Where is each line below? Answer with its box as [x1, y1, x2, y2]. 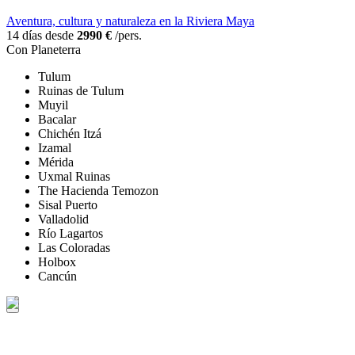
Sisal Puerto [38, 198, 97, 212]
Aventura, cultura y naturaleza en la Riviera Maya [6, 14, 254, 29]
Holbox [38, 255, 76, 269]
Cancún [38, 269, 77, 284]
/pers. [112, 29, 142, 43]
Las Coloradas [38, 241, 110, 255]
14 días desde [6, 29, 77, 43]
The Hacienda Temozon [38, 184, 158, 198]
